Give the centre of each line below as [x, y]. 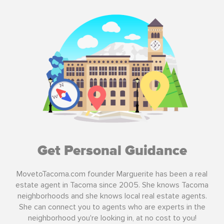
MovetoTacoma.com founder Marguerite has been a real [112, 174]
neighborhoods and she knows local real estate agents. [112, 196]
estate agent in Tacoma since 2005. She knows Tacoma [112, 185]
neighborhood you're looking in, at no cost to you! [112, 218]
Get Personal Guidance [112, 151]
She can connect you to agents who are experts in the [112, 207]
